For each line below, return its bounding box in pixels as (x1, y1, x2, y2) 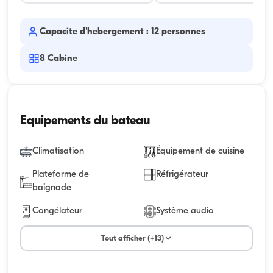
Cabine (48, 54, 77, 64)
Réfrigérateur (156, 170, 208, 180)
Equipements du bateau (20, 115, 150, 128)
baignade (32, 183, 71, 193)
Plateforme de (32, 170, 89, 180)
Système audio (156, 207, 214, 216)
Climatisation (32, 147, 84, 157)
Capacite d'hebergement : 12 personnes (40, 27, 205, 37)
